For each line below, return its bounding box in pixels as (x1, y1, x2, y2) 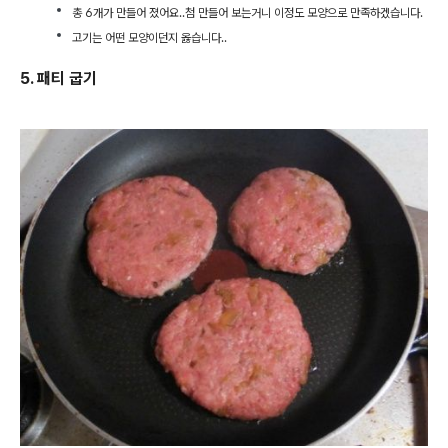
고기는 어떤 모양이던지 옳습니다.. (72, 30, 227, 45)
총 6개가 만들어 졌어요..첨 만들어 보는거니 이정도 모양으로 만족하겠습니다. (72, 5, 426, 20)
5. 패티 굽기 (20, 68, 97, 88)
